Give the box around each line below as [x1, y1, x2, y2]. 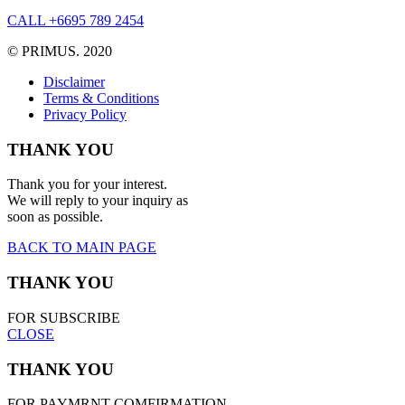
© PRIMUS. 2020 [7, 43, 112, 60]
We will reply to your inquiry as [7, 193, 188, 209]
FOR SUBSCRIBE [7, 309, 120, 325]
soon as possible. [7, 209, 103, 225]
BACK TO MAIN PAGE [7, 240, 156, 256]
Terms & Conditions [43, 90, 159, 107]
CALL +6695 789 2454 [7, 13, 144, 29]
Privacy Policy [43, 107, 127, 123]
